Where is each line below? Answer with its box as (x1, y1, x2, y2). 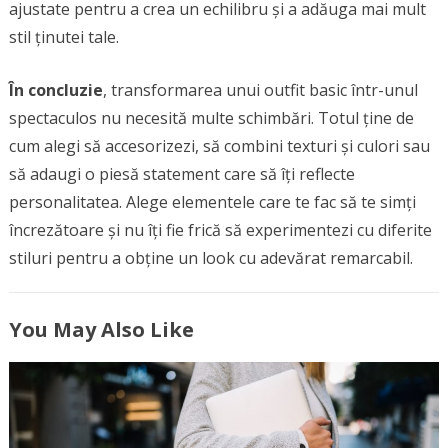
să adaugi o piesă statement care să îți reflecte (8, 162, 355, 185)
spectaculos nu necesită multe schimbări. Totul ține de (8, 106, 414, 129)
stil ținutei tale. (8, 25, 119, 48)
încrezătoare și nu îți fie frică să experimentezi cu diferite (8, 218, 432, 241)
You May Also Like (8, 315, 194, 343)
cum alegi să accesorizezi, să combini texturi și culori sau (8, 134, 430, 157)
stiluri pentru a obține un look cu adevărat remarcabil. (8, 246, 413, 269)
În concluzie (8, 78, 103, 101)
